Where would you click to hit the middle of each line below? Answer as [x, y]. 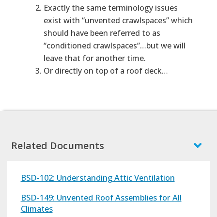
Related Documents [57, 145]
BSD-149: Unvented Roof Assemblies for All [101, 198]
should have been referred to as [102, 33]
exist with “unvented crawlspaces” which [118, 20]
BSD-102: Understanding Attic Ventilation [98, 177]
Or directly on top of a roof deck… [106, 70]
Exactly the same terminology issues [111, 8]
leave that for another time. [95, 58]
